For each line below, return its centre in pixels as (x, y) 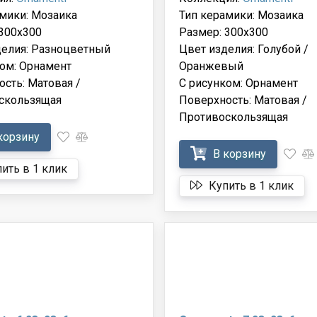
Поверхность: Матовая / (243, 100)
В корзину (238, 154)
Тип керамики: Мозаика (241, 15)
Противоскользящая (233, 117)
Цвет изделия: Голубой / (243, 49)
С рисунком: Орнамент (238, 83)
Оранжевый (211, 66)
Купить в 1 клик (249, 185)
